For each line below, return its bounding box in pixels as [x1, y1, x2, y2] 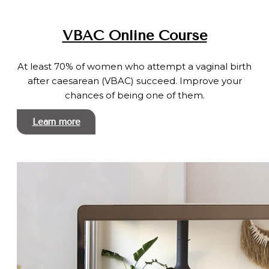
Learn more [32, 116, 80, 127]
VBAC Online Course [62, 27, 207, 44]
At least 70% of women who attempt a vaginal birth [17, 61, 252, 72]
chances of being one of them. [64, 89, 205, 101]
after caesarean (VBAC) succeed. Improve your [27, 75, 242, 86]
